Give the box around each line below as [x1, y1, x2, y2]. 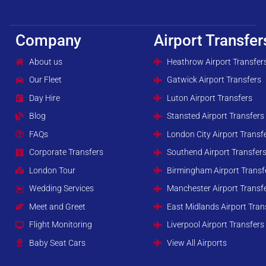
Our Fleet [28, 75, 62, 85]
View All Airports [167, 237, 227, 248]
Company [15, 31, 81, 49]
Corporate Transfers [28, 147, 103, 157]
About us [28, 56, 62, 66]
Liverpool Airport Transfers [167, 220, 265, 230]
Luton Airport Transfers [167, 93, 253, 103]
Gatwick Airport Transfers [167, 75, 262, 85]
